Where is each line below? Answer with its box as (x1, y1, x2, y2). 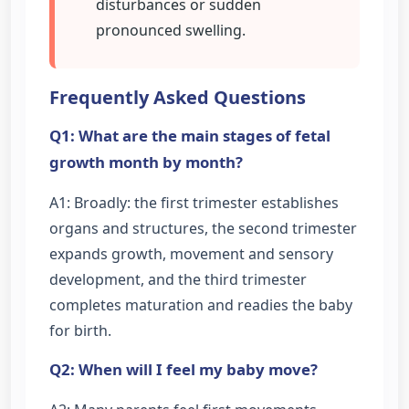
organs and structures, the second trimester (49, 217, 357, 238)
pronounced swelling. (95, 19, 246, 40)
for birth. (49, 320, 111, 341)
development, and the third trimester (49, 268, 307, 289)
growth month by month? (49, 151, 243, 173)
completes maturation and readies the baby (49, 294, 352, 315)
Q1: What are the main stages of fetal (49, 124, 330, 146)
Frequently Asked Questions (49, 84, 306, 110)
